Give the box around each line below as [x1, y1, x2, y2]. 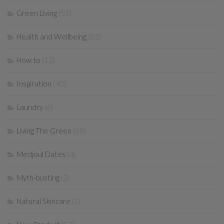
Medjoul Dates [16, 149, 65, 159]
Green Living [16, 8, 57, 18]
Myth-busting [16, 173, 59, 182]
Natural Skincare [16, 196, 70, 206]
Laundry [16, 102, 43, 112]
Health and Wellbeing [16, 32, 86, 41]
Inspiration [16, 79, 51, 88]
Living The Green [16, 126, 71, 135]
